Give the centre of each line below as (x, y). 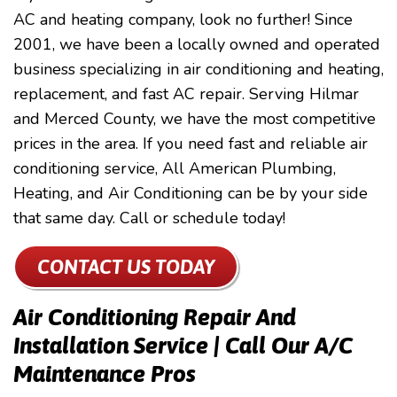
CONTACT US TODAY (126, 266)
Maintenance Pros (105, 374)
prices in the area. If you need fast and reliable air (191, 144)
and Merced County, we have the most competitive (195, 119)
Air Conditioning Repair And (155, 317)
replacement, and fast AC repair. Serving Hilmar (186, 94)
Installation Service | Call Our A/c (183, 346)
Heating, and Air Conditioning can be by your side (191, 193)
